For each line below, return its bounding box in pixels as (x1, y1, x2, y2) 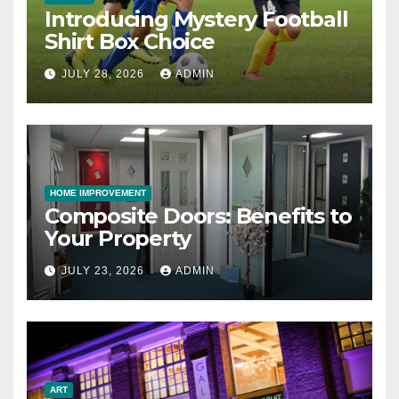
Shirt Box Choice (45, 28, 215, 55)
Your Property (45, 225, 191, 252)
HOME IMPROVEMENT (50, 188, 146, 199)
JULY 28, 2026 (61, 68, 148, 81)
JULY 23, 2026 (61, 265, 148, 278)
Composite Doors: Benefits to (45, 203, 352, 230)
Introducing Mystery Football (45, 6, 348, 33)
